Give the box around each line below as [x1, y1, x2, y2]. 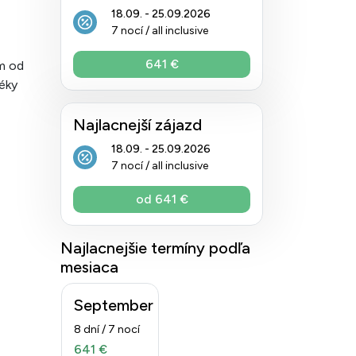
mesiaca [60, 257, 118, 277]
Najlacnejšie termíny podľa [60, 238, 250, 257]
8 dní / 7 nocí [74, 323, 140, 336]
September [74, 296, 153, 315]
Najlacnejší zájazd [73, 115, 202, 134]
